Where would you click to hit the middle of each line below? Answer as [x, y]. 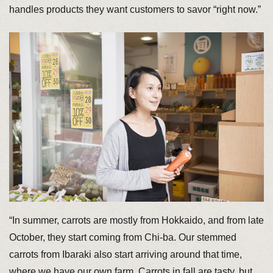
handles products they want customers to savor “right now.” [135, 10]
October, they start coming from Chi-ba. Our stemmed [122, 238]
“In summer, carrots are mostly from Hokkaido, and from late [136, 221]
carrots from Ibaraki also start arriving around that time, [125, 255]
